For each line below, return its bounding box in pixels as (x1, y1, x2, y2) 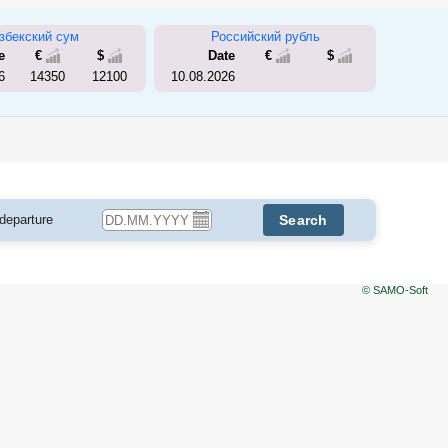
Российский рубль (210, 28, 320, 44)
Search (279, 212, 328, 228)
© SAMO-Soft (362, 284, 428, 296)
